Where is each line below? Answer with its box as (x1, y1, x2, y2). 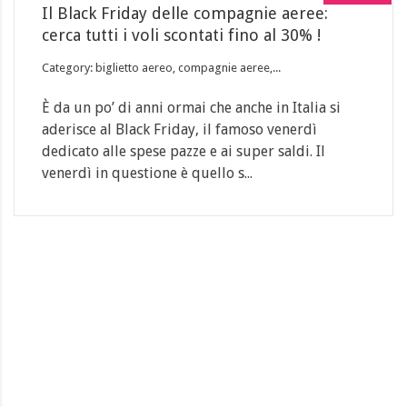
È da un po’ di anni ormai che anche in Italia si (42, 99, 341, 116)
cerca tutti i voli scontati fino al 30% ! (42, 25, 321, 45)
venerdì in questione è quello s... (42, 164, 253, 182)
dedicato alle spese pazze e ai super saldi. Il (42, 143, 325, 160)
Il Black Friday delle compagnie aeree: (42, 4, 328, 23)
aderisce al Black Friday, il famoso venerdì (42, 121, 317, 138)
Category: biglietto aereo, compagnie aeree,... (42, 61, 281, 74)
